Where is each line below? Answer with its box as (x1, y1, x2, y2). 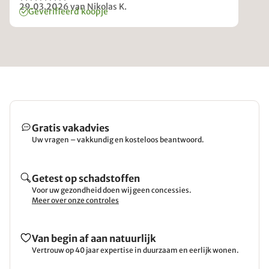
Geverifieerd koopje (28, 6, 108, 17)
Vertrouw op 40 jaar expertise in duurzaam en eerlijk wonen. (32, 246, 239, 255)
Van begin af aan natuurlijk (32, 232, 156, 244)
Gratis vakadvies (32, 122, 109, 134)
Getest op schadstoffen (32, 172, 140, 184)
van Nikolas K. (70, 1, 127, 12)
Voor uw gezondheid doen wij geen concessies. (32, 186, 192, 195)
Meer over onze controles (32, 196, 119, 205)
